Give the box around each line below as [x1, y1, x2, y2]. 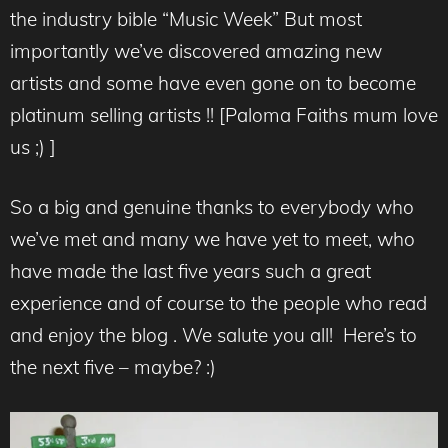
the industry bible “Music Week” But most [10, 6, 362, 31]
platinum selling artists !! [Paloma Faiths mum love [10, 102, 438, 127]
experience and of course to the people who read [10, 291, 427, 316]
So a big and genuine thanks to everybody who [10, 195, 414, 220]
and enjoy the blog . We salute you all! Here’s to [10, 323, 417, 348]
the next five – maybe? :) [10, 355, 216, 380]
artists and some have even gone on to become [10, 70, 416, 95]
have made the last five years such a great [10, 259, 371, 284]
